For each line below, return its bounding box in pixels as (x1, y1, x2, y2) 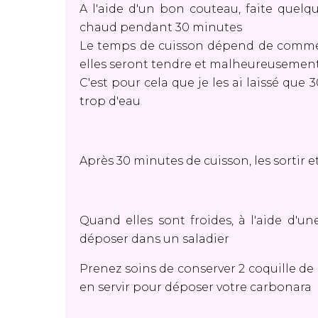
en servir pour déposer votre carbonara (79, 280, 312, 294)
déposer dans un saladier (79, 232, 235, 246)
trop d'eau (79, 94, 143, 108)
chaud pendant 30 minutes (79, 21, 245, 34)
